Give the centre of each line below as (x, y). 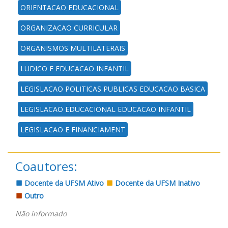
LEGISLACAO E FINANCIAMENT (73, 129)
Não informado (41, 213)
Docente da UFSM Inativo (156, 183)
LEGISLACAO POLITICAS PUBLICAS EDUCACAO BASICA (113, 89)
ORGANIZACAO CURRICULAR (69, 27)
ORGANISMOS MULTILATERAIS (73, 48)
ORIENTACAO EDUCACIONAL (69, 7)
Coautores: (46, 166)
